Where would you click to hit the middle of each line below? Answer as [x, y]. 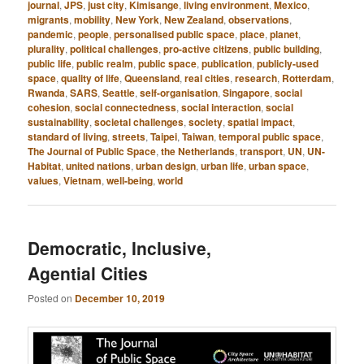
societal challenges [139, 122]
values [43, 181]
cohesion [49, 108]
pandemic [51, 35]
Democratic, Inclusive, [120, 247]
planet [284, 35]
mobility [93, 20]
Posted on [52, 297]
